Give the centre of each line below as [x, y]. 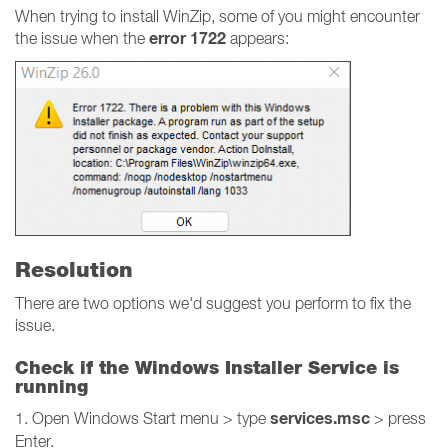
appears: [257, 38]
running [51, 386]
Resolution [74, 269]
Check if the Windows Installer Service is [207, 367]
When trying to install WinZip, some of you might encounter [217, 16]
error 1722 [187, 38]
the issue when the [82, 38]
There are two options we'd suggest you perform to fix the [213, 303]
